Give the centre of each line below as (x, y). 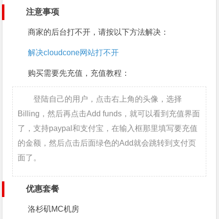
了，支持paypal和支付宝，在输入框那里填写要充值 (108, 128)
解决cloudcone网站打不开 (74, 53)
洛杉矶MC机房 (54, 209)
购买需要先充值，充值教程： (79, 73)
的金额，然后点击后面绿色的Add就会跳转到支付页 (107, 143)
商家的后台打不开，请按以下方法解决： (99, 32)
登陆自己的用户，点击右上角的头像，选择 (108, 99)
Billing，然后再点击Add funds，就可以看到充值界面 (109, 114)
